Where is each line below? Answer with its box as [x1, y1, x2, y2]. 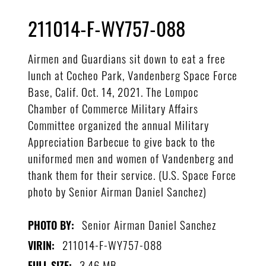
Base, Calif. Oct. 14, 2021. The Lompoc [28, 83, 199, 100]
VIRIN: [28, 237, 55, 253]
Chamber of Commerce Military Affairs [28, 99, 199, 116]
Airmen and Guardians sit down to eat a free [28, 49, 226, 66]
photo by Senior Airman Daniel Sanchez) [28, 182, 207, 199]
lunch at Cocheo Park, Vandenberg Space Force [28, 66, 238, 83]
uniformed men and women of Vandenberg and [28, 149, 235, 166]
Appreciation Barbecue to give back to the [28, 132, 216, 150]
